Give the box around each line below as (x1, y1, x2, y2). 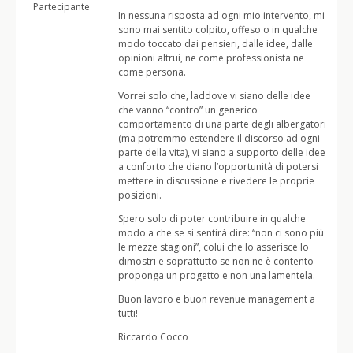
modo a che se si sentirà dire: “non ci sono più (118, 226, 324, 240)
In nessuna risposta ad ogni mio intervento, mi (118, 9, 325, 22)
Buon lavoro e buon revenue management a (118, 292, 315, 306)
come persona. (118, 65, 186, 79)
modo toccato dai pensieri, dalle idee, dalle (118, 37, 313, 50)
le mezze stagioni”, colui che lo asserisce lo (118, 240, 309, 254)
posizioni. (118, 188, 162, 202)
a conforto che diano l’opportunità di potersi (118, 160, 318, 173)
